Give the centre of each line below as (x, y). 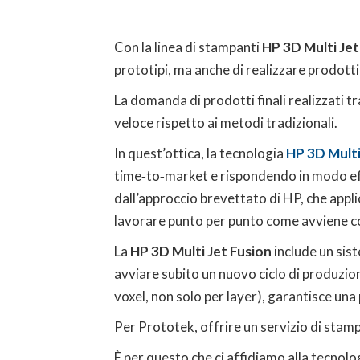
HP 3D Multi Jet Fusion (201, 251)
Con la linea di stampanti (188, 47)
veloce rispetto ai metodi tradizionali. (226, 123)
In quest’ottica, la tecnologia (200, 153)
